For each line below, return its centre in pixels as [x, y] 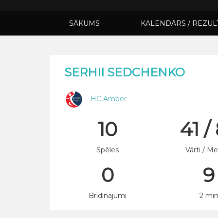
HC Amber [109, 99]
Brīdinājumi [108, 196]
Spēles [108, 150]
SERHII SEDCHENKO [125, 72]
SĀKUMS [84, 23]
